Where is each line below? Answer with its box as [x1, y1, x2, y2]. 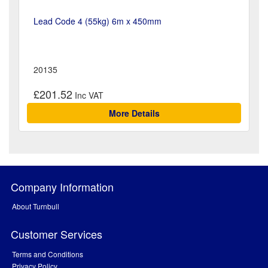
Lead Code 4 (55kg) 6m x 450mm [33, 15, 162, 28]
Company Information [11, 178, 114, 194]
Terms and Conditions [12, 248, 83, 259]
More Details [108, 106, 160, 119]
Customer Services [11, 226, 102, 242]
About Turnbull [12, 200, 59, 211]
